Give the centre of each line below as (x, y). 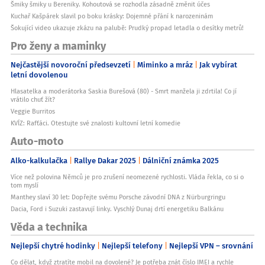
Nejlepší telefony (132, 246)
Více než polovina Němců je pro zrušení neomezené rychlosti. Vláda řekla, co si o (127, 177)
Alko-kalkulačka (39, 160)
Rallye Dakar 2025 (105, 160)
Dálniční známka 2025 (181, 160)
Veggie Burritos (33, 112)
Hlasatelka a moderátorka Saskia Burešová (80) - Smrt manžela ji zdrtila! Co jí (124, 91)
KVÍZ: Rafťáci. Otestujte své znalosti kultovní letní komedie (96, 123)
